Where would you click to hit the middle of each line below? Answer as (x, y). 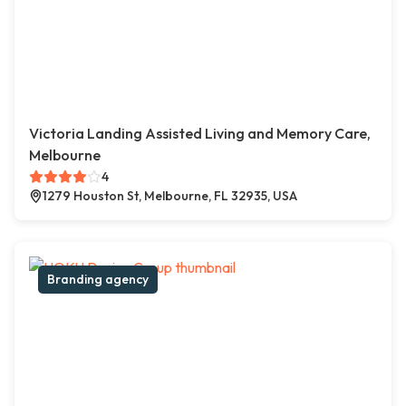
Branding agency (98, 279)
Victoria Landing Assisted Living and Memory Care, (200, 133)
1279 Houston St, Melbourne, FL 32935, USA (170, 196)
